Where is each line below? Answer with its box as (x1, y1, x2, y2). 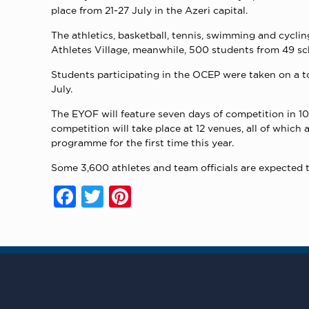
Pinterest (131, 183, 218, 210)
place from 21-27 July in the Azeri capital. (51, 4, 248, 15)
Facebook (76, 183, 168, 210)
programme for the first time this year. (51, 137, 235, 148)
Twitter (103, 183, 172, 210)
